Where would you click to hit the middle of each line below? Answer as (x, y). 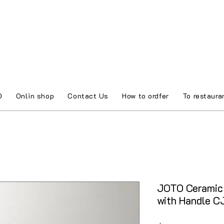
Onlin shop (35, 96)
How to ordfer (145, 96)
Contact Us (88, 96)
